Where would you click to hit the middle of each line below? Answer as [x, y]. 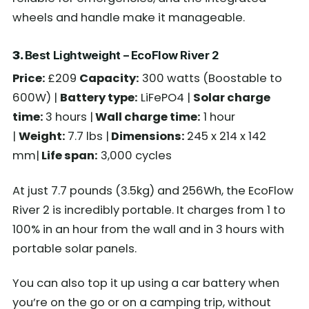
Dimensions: [148, 137]
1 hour [218, 117]
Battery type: [99, 98]
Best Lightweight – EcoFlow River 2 [122, 55]
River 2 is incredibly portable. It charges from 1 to [149, 210]
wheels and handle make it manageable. [129, 18]
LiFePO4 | [166, 98]
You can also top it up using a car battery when [146, 283]
